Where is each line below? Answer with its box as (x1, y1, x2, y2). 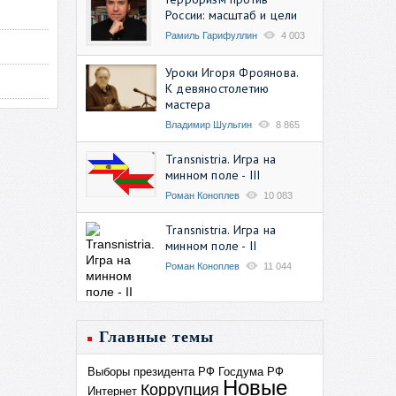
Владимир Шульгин (165, 118, 252, 130)
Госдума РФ (218, 364, 284, 378)
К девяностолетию (165, 80, 270, 96)
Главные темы (99, 327, 214, 346)
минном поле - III (165, 166, 261, 183)
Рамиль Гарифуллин (165, 29, 257, 41)
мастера (165, 95, 211, 112)
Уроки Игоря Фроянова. (165, 64, 299, 80)
